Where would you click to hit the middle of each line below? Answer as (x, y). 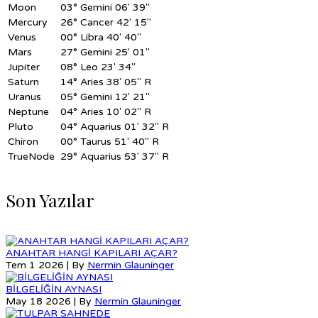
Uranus (26, 97)
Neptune (30, 111)
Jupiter (25, 67)
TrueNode (33, 156)
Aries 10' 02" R (116, 111)
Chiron (24, 141)
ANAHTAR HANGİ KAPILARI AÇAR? (92, 253)
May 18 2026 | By (50, 302)
